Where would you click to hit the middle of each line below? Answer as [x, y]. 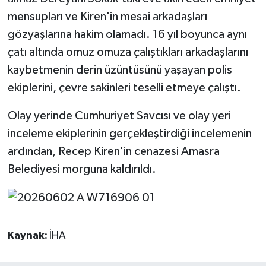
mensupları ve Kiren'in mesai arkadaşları [107, 16]
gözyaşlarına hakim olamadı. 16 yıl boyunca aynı [127, 34]
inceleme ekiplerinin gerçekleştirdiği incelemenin [129, 133]
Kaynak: [28, 236]
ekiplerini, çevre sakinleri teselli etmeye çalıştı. [124, 88]
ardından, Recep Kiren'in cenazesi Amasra [113, 151]
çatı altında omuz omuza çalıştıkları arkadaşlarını [128, 52]
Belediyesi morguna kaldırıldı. [82, 169]
